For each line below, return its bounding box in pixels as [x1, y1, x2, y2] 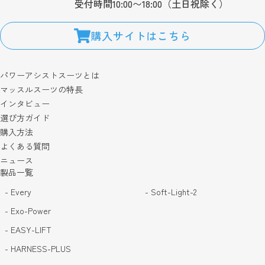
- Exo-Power [5, 205, 51, 216]
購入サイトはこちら [90, 28, 192, 43]
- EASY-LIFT [5, 224, 51, 235]
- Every [5, 186, 31, 198]
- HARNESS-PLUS [5, 243, 71, 254]
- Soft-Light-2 [144, 186, 196, 198]
